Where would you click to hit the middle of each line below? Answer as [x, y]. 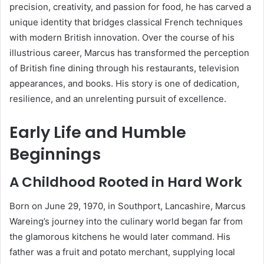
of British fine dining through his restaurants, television [124, 68]
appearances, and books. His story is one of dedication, [124, 83]
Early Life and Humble [98, 132]
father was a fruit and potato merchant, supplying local [122, 252]
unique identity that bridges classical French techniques [126, 22]
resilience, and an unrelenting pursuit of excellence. [118, 98]
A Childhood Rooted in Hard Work [126, 182]
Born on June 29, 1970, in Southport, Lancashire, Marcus [128, 206]
